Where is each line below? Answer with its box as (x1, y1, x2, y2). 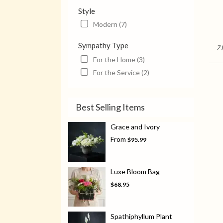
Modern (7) (93, 20, 127, 29)
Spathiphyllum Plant (111, 212, 172, 221)
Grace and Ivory (111, 122, 160, 131)
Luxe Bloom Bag (111, 167, 160, 176)
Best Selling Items (76, 102, 145, 113)
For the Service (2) (93, 68, 149, 77)
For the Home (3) (93, 55, 145, 64)
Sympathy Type (78, 41, 128, 50)
